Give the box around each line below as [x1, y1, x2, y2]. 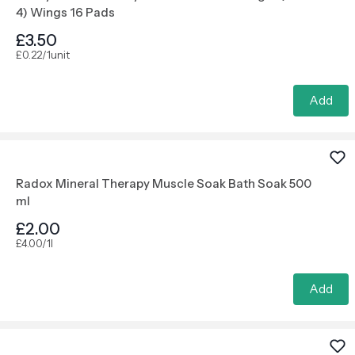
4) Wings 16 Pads [16, 5, 115, 20]
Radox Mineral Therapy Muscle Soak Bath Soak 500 [16, 176, 311, 191]
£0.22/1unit [16, 48, 70, 61]
